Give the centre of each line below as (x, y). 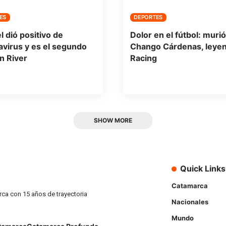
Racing (143, 58)
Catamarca (190, 185)
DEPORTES (148, 17)
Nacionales (190, 202)
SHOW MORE (113, 120)
